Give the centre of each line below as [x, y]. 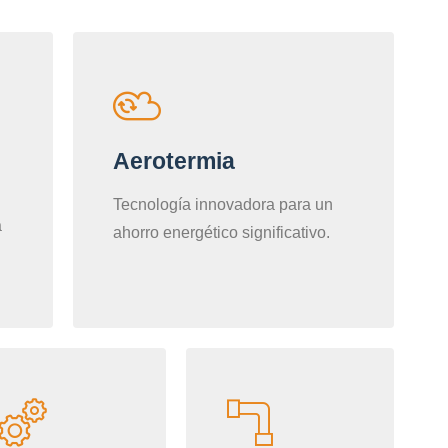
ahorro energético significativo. [221, 233]
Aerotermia [173, 161]
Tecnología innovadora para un [222, 205]
